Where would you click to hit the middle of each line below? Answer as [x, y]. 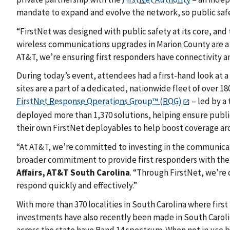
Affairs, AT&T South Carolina [73, 172]
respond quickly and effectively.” [77, 185]
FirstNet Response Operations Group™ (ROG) [99, 101]
